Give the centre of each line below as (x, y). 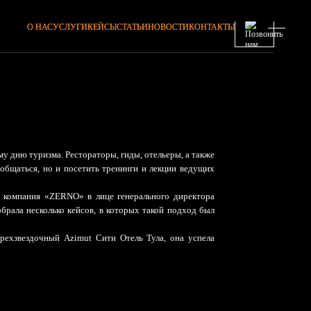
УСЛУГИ (70, 27)
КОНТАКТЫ (212, 27)
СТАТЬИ (133, 27)
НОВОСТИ (169, 27)
